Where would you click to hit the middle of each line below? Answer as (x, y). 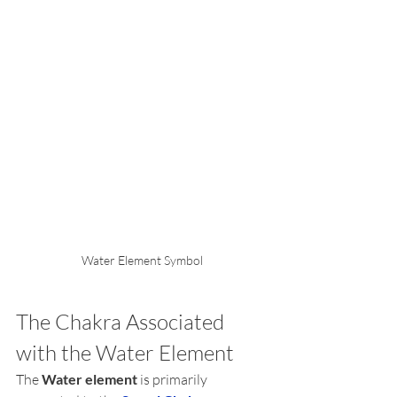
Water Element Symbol (142, 261)
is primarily (174, 380)
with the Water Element (125, 353)
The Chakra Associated (122, 322)
